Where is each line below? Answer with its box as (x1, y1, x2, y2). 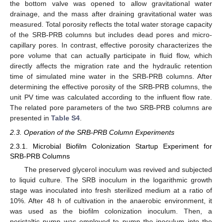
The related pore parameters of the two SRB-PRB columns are (10, 104, 212, 112)
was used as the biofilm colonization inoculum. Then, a (10, 207, 212, 215)
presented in (10, 114, 51, 122)
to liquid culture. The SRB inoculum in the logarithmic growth (10, 175, 212, 184)
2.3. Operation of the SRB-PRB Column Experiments (10, 128, 174, 136)
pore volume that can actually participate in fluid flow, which (10, 52, 212, 60)
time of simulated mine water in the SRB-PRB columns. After (10, 72, 212, 81)
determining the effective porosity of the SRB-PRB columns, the (10, 83, 212, 91)
